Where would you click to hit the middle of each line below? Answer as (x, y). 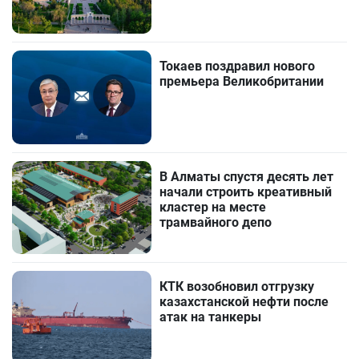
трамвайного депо (216, 222)
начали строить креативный (246, 192)
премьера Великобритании (242, 82)
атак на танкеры (211, 317)
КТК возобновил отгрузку (237, 286)
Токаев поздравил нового (238, 67)
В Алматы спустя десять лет (247, 176)
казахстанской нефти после (244, 301)
